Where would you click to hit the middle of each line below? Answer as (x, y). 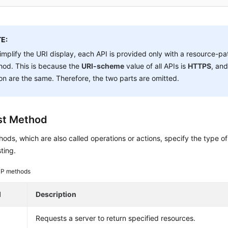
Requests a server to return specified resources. (116, 218)
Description (56, 194)
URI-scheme (103, 66)
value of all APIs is (156, 66)
